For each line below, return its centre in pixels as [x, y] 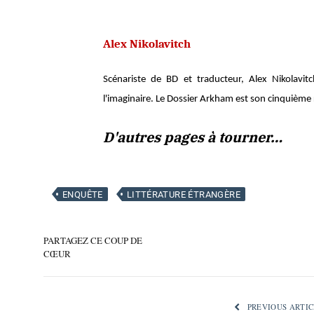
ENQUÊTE [83, 194]
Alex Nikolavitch [147, 43]
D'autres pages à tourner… [193, 137]
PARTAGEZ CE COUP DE [93, 240]
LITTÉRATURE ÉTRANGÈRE [183, 194]
